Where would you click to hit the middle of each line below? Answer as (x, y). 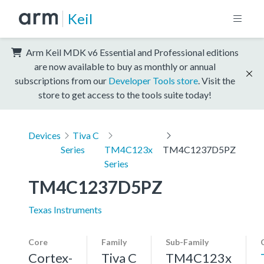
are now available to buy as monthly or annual (125, 66)
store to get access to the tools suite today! (125, 94)
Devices (44, 135)
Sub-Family (187, 242)
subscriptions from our (62, 80)
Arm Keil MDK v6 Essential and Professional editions (131, 52)
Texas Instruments (65, 209)
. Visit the (217, 80)
